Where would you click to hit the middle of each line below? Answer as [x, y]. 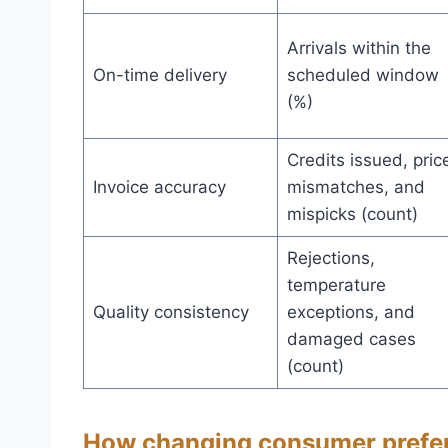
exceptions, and [350, 311]
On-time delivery [159, 74]
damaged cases [351, 338]
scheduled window [362, 74]
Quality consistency [170, 311]
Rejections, [330, 257]
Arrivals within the [358, 47]
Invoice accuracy [159, 186]
